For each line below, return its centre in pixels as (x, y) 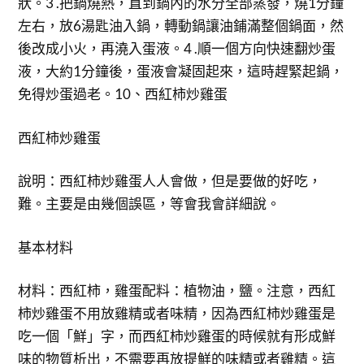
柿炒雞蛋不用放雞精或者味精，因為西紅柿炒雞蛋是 (177, 313)
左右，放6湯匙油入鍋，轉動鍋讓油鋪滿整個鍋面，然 (181, 26)
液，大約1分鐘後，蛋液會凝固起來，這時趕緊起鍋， (181, 71)
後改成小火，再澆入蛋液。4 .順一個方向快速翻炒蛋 (177, 48)
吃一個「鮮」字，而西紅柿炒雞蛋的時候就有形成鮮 (177, 336)
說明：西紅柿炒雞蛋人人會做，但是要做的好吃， (170, 181)
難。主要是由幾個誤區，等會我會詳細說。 (149, 204)
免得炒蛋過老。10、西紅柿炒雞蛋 (123, 94)
